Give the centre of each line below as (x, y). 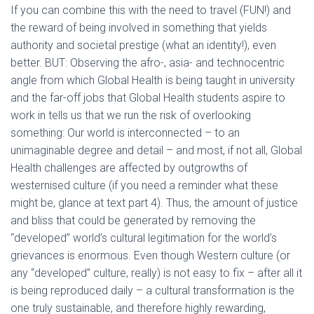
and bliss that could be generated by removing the (133, 220)
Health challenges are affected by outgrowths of (129, 168)
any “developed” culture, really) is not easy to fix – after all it (156, 273)
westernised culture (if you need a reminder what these (144, 185)
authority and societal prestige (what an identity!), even (143, 45)
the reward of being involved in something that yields (139, 28)
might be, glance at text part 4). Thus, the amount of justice (154, 203)
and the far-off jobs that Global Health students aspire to (148, 98)
